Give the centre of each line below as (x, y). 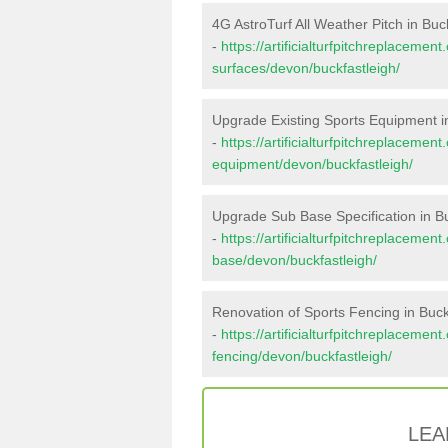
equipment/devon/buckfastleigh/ (312, 164)
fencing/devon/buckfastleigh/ (302, 356)
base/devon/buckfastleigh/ (294, 260)
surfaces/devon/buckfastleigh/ (306, 68)
